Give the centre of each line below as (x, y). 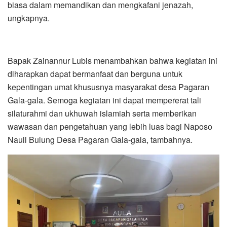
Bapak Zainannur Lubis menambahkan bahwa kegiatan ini (112, 61)
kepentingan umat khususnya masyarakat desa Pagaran (108, 87)
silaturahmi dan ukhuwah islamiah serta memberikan (102, 113)
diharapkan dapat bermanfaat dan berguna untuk (95, 74)
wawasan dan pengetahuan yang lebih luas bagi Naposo (110, 127)
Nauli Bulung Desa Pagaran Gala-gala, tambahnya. (100, 140)
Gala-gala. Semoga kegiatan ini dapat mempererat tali (104, 100)
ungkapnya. (29, 18)
